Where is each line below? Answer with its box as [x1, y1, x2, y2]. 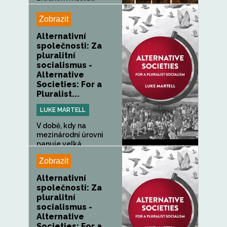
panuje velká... [36, 140, 86, 148]
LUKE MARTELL [40, 106, 86, 113]
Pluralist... [36, 89, 80, 99]
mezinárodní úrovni [36, 131, 103, 139]
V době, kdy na [36, 122, 86, 130]
